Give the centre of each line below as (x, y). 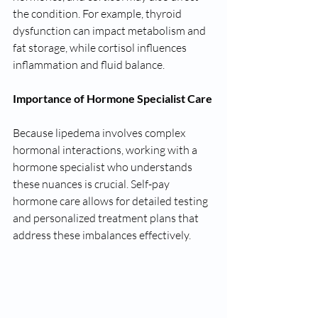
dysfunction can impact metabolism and (110, 30)
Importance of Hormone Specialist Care (113, 98)
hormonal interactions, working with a (106, 149)
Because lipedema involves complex (100, 132)
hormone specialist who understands (104, 166)
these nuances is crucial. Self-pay (92, 183)
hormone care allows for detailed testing (111, 201)
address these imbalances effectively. (102, 235)
